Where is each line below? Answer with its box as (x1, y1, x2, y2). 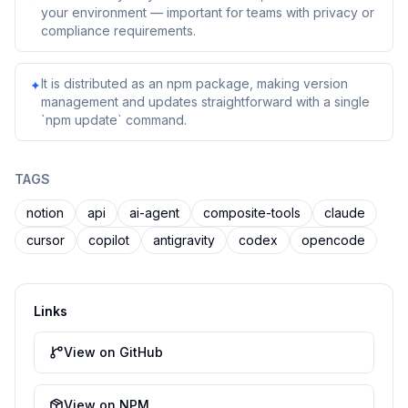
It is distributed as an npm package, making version (41, 76, 348, 91)
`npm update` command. (41, 112, 187, 127)
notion (26, 205, 64, 220)
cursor (26, 232, 65, 248)
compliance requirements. (41, 23, 196, 38)
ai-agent (129, 205, 179, 220)
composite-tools (203, 205, 301, 220)
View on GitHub (64, 344, 163, 360)
